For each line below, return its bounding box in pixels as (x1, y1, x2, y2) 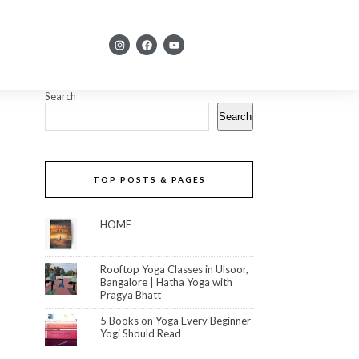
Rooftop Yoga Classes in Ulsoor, (100, 263, 249, 276)
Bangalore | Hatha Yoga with (100, 276, 233, 288)
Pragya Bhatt (100, 288, 162, 301)
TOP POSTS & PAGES (92, 175, 206, 184)
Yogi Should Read (100, 327, 182, 340)
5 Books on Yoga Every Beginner (100, 314, 252, 327)
